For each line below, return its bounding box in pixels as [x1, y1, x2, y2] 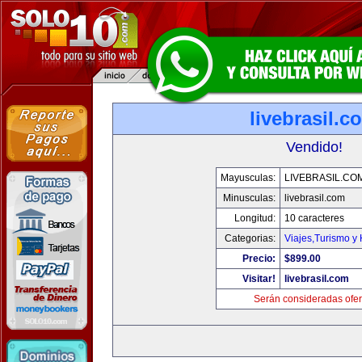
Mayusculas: [221, 172, 276, 183]
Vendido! [286, 139, 343, 155]
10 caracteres [284, 213, 344, 224]
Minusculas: [223, 192, 276, 204]
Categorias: [225, 233, 276, 244]
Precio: [242, 253, 276, 264]
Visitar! [242, 273, 276, 284]
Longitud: [234, 213, 276, 224]
